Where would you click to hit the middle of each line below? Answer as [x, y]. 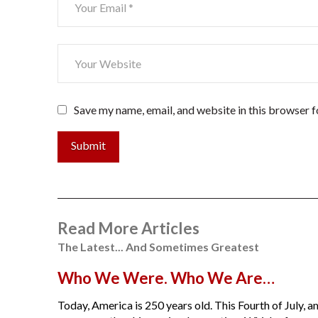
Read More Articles [128, 228]
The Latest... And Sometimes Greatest [158, 246]
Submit [88, 145]
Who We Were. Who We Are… [166, 278]
